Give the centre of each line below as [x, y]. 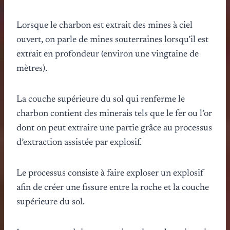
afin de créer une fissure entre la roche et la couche [113, 188]
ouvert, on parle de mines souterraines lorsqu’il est [112, 40]
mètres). [32, 69]
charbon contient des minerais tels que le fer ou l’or [114, 114]
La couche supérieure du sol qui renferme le [101, 99]
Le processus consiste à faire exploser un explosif [110, 173]
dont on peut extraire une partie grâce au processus [114, 128]
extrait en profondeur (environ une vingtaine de [108, 54]
